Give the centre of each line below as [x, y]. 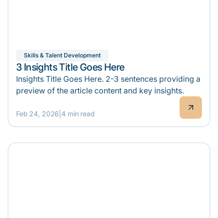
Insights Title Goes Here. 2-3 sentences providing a [108, 79]
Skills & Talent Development [62, 55]
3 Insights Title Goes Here [70, 67]
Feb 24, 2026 [38, 113]
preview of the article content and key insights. [100, 90]
